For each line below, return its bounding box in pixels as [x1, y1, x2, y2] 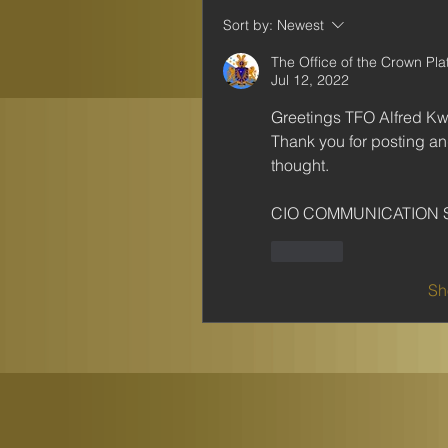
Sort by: [223, 16, 273, 34]
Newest [277, 16, 324, 34]
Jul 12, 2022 [271, 71, 349, 89]
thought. [271, 155, 329, 175]
